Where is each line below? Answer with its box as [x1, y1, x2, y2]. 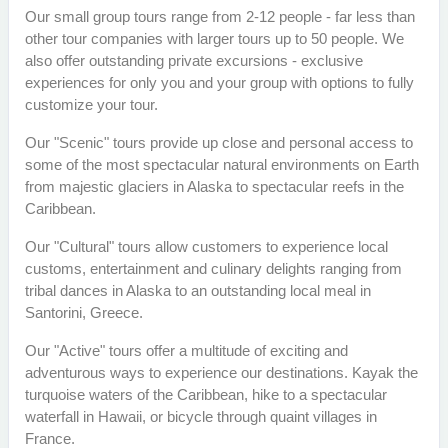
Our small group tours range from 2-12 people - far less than [25, 8, 415, 26]
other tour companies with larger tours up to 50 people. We [25, 30, 404, 48]
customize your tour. [25, 96, 158, 114]
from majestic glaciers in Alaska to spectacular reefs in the [25, 178, 404, 196]
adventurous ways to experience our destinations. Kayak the [25, 364, 418, 382]
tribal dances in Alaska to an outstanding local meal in [25, 282, 371, 300]
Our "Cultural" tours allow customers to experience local [25, 238, 388, 256]
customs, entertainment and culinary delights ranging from [25, 260, 402, 278]
